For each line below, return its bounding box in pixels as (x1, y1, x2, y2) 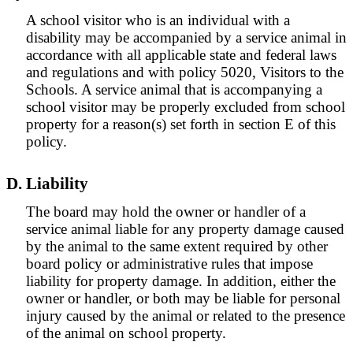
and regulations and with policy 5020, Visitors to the (26, 64, 344, 80)
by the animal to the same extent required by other (26, 238, 328, 255)
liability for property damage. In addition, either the (26, 273, 336, 289)
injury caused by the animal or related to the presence (26, 307, 345, 324)
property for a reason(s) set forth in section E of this (26, 116, 336, 132)
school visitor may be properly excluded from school (26, 98, 345, 115)
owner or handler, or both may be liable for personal (26, 290, 340, 307)
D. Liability (6, 174, 88, 193)
